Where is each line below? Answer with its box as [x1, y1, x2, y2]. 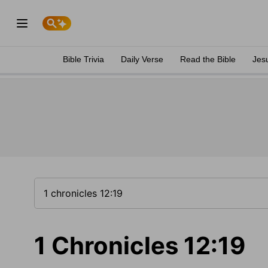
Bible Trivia [63, 54, 104, 64]
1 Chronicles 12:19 [34, 231, 245, 260]
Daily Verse [121, 54, 163, 64]
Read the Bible [180, 54, 236, 64]
